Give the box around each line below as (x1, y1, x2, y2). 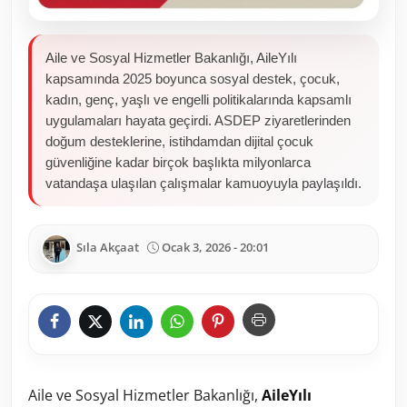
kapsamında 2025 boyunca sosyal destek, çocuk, (45, 71, 340, 86)
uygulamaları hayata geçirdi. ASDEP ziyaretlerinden (45, 113, 351, 128)
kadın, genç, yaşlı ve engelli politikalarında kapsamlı (45, 92, 352, 107)
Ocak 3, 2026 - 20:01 (162, 239, 269, 256)
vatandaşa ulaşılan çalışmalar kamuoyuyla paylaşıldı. (45, 175, 362, 191)
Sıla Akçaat (76, 239, 139, 256)
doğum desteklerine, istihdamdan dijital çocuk (45, 134, 313, 149)
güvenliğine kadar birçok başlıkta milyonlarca (45, 154, 311, 170)
